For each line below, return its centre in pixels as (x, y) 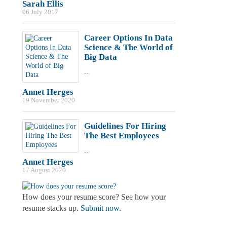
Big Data (100, 57)
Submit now (100, 208)
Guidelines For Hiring (125, 126)
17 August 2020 (44, 170)
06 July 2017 (40, 12)
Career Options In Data (128, 38)
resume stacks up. (51, 208)
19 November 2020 (48, 100)
